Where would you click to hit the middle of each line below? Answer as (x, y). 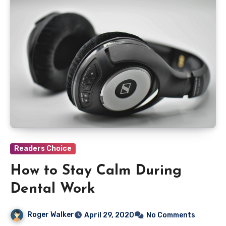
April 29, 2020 (109, 215)
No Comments (171, 215)
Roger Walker (51, 215)
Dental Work (52, 189)
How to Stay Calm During (96, 171)
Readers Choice (43, 149)
